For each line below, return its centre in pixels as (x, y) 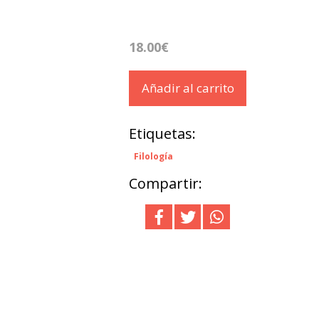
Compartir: (166, 183)
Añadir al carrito (188, 88)
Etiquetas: (162, 133)
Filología (153, 156)
